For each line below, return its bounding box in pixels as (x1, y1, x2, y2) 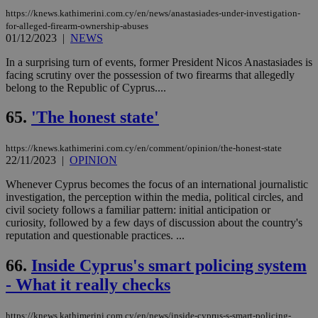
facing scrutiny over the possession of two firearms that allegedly (6, 68, 295, 81)
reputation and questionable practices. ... (6, 229, 185, 242)
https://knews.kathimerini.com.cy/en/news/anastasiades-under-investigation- (6, 7, 300, 18)
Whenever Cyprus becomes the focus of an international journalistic (6, 178, 308, 191)
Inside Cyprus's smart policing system (31, 256, 307, 275)
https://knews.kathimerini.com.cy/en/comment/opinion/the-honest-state (6, 143, 282, 154)
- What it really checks (6, 275, 170, 295)
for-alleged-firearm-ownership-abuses (6, 20, 148, 31)
